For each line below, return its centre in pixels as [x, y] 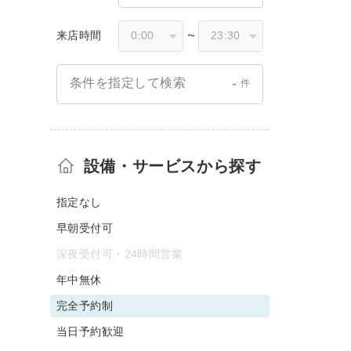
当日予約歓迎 [90, 331]
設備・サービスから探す [172, 166]
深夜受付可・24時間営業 [120, 253]
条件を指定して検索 [128, 83]
